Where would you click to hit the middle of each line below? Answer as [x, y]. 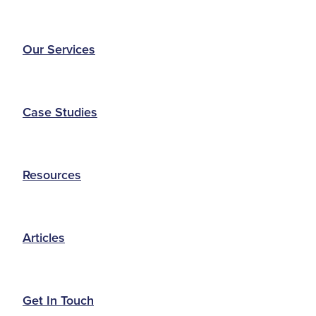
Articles [44, 238]
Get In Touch [58, 300]
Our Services [59, 49]
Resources [52, 175]
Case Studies [60, 112]
